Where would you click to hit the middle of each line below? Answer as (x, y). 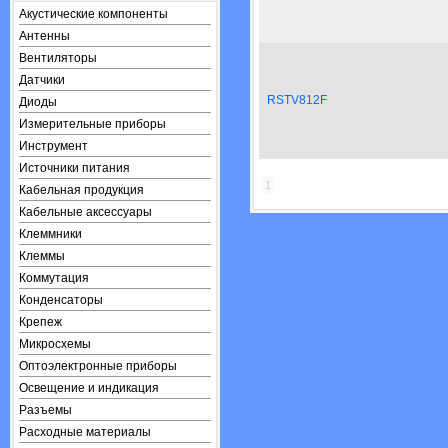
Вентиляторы (58, 58)
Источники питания (74, 168)
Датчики (42, 80)
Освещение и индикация (89, 388)
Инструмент (53, 146)
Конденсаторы (61, 300)
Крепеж (40, 322)
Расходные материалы (85, 432)
